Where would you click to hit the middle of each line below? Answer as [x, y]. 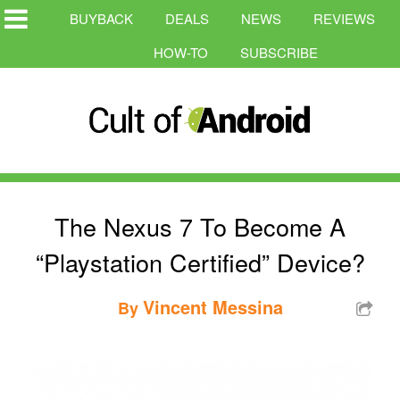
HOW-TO [181, 52]
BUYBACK [101, 18]
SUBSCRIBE [279, 52]
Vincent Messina [212, 306]
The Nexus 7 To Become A [200, 226]
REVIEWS [344, 18]
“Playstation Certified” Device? [200, 262]
